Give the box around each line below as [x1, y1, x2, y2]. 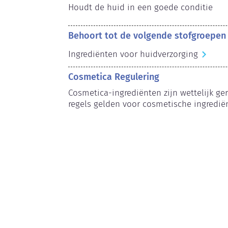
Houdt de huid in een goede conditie [68, 2, 213, 13]
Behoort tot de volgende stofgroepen [68, 30, 226, 41]
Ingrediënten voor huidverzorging [68, 48, 198, 60]
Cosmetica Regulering [68, 71, 160, 82]
